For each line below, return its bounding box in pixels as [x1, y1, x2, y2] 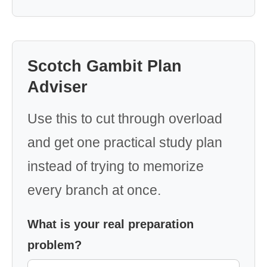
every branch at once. [27, 182, 161, 198]
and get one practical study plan [27, 135, 222, 150]
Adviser [27, 78, 88, 96]
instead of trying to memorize [27, 159, 204, 174]
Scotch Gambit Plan [27, 57, 182, 75]
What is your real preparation [27, 218, 194, 231]
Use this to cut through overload [27, 111, 222, 126]
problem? [27, 238, 82, 252]
